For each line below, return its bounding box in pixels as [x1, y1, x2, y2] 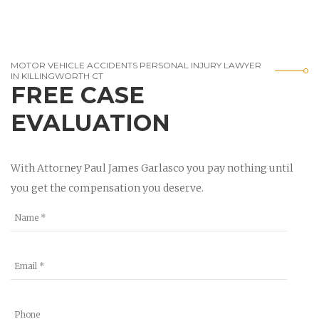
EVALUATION [11, 108, 170, 137]
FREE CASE [11, 80, 145, 109]
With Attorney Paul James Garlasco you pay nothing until [11, 161, 293, 174]
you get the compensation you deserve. [11, 181, 204, 194]
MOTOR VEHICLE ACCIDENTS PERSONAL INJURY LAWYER [11, 59, 261, 70]
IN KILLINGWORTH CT [11, 70, 103, 81]
